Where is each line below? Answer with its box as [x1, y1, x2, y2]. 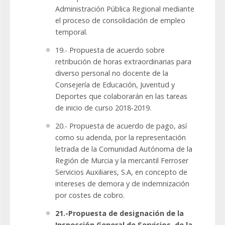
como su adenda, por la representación [55, 133, 186, 143]
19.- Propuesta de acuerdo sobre [55, 45, 165, 55]
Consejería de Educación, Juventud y [55, 80, 175, 90]
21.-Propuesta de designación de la [55, 208, 184, 218]
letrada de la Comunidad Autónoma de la [55, 144, 192, 154]
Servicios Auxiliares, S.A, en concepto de [55, 167, 187, 177]
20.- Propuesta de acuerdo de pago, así [55, 121, 187, 131]
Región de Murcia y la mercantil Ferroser [55, 156, 188, 166]
